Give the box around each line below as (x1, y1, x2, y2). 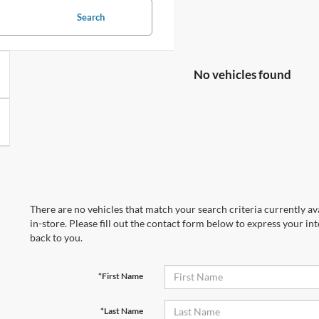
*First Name (98, 270, 143, 281)
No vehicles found (194, 66, 291, 82)
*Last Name (100, 305, 143, 316)
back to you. (30, 231, 83, 244)
